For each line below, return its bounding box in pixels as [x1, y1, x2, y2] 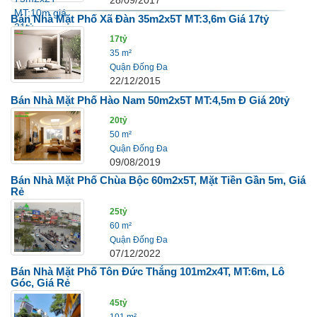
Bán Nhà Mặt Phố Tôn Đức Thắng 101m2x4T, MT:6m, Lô [11, 265, 284, 277]
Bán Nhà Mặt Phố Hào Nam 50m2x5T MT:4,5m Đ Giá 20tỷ [11, 94, 289, 107]
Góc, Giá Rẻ [11, 276, 70, 289]
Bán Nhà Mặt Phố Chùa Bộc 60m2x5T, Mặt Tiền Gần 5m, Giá [11, 173, 306, 186]
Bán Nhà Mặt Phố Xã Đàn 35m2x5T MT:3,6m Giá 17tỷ [11, 13, 269, 25]
